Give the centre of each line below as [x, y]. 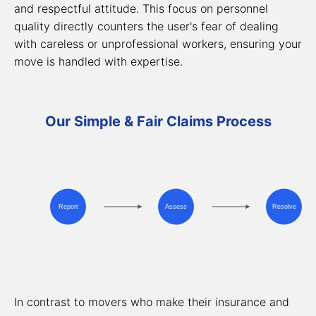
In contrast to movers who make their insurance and [152, 302]
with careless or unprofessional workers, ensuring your [158, 44]
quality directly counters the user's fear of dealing [146, 26]
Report [68, 206]
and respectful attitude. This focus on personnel [141, 8]
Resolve [284, 206]
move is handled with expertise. [98, 61]
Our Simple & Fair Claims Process [158, 121]
